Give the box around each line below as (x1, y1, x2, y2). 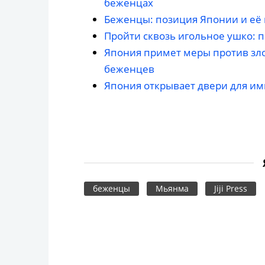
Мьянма (155, 183, 189, 194)
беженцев (104, 62, 154, 76)
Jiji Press (214, 183, 247, 194)
